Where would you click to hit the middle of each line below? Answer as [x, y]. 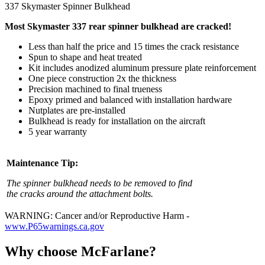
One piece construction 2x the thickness [102, 78]
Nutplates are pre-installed [77, 110]
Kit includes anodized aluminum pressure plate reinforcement [142, 67]
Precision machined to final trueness [95, 89]
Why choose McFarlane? [80, 251]
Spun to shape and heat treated [85, 57]
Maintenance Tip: [42, 163]
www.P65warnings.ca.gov [54, 226]
